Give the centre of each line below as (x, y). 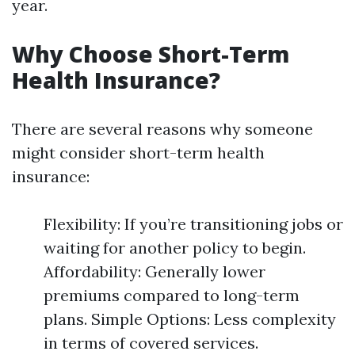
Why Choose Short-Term (151, 54)
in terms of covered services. (151, 343)
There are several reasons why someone (162, 129)
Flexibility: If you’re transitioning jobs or (193, 224)
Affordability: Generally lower (155, 271)
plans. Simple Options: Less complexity (190, 319)
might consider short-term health (138, 153)
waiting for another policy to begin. (175, 248)
